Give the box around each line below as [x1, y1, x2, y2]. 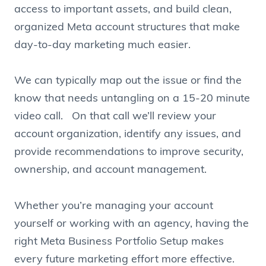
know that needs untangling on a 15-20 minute [14, 93, 250, 105]
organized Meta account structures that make [14, 21, 240, 33]
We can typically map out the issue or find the [14, 75, 242, 87]
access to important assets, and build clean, [14, 4, 232, 15]
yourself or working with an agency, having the [14, 218, 249, 230]
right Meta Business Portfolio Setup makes [14, 236, 224, 248]
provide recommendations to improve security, [14, 147, 243, 159]
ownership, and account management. [14, 164, 207, 176]
